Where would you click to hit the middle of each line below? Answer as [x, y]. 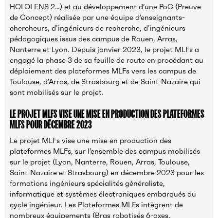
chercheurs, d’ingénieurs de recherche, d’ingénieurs [98, 28]
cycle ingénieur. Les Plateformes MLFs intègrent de [96, 205]
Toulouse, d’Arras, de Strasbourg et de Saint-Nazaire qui [105, 82]
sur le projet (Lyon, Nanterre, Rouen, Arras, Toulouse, [100, 162]
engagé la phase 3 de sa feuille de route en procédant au [107, 60]
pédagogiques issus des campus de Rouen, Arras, [94, 39]
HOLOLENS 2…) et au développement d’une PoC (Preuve [105, 7]
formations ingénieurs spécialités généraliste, [87, 183]
